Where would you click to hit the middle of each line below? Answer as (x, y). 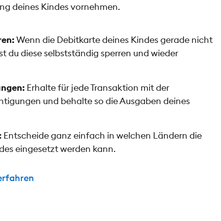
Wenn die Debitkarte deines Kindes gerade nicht (114, 39)
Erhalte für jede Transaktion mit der (97, 87)
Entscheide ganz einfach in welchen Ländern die (102, 135)
